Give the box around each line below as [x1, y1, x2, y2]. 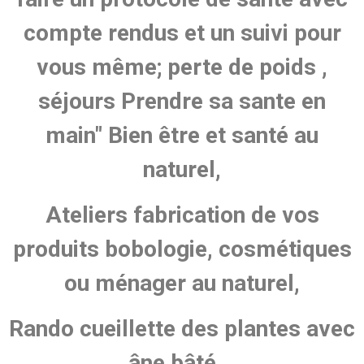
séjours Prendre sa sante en [38, 88, 326, 115]
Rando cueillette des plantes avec [9, 315, 355, 343]
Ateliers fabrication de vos [45, 201, 319, 229]
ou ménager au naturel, [64, 270, 300, 297]
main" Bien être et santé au [45, 122, 318, 149]
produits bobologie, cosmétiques [12, 236, 352, 263]
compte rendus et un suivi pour [23, 19, 341, 47]
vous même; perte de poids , [37, 54, 327, 81]
